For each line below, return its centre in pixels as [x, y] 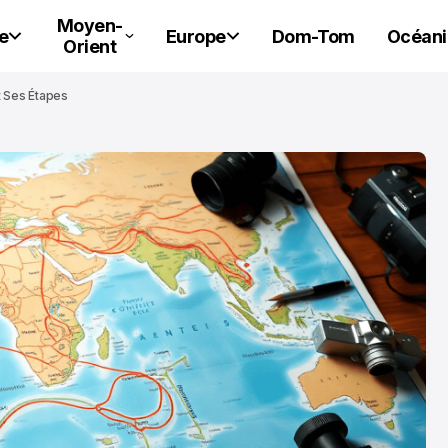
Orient [90, 46]
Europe [195, 36]
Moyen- [89, 25]
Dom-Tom [313, 36]
